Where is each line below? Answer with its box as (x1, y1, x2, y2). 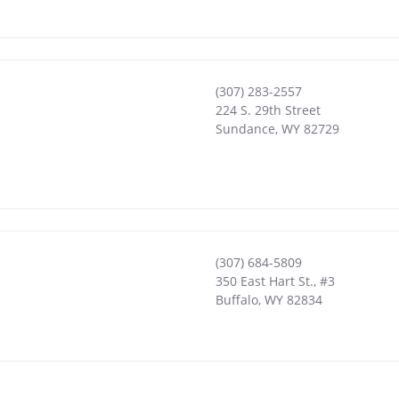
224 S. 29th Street (215, 101, 321, 118)
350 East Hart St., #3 (215, 272, 335, 289)
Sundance (215, 119, 275, 137)
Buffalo (215, 290, 258, 308)
